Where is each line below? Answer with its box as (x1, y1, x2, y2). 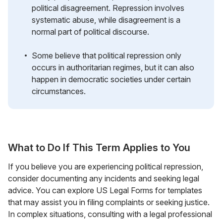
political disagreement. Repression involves (32, 2, 184, 13)
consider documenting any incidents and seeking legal (8, 173, 199, 183)
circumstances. (32, 86, 86, 96)
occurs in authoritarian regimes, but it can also (32, 62, 194, 72)
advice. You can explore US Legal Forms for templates (8, 185, 202, 195)
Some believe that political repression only (32, 50, 181, 60)
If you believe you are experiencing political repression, (8, 161, 203, 171)
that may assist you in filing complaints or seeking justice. (8, 197, 210, 207)
